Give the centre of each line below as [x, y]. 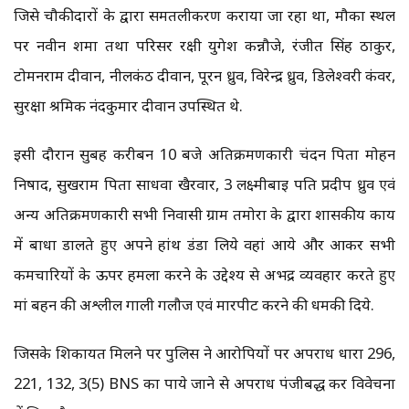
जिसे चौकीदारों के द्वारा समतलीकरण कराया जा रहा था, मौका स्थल [204, 16]
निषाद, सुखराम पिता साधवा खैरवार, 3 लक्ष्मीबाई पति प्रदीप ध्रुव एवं [204, 184]
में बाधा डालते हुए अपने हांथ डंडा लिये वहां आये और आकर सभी [204, 245]
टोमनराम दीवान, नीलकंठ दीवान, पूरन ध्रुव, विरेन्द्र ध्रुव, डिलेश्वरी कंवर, [204, 76]
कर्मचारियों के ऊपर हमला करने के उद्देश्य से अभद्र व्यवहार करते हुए [204, 275]
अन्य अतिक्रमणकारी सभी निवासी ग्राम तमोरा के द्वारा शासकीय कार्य [204, 215]
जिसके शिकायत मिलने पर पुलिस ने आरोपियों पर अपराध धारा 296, [204, 353]
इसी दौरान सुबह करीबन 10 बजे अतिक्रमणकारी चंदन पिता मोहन [204, 154]
